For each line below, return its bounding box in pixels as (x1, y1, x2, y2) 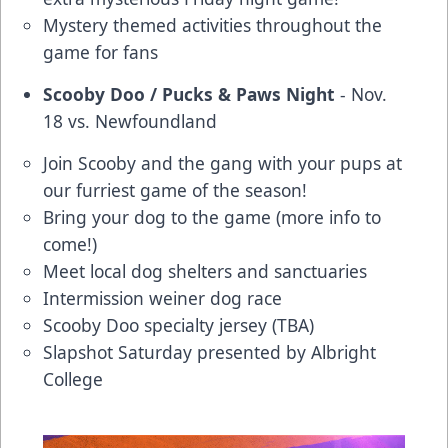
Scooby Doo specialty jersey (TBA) (43, 313, 314, 338)
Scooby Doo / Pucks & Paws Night (43, 82, 335, 107)
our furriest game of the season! (43, 178, 307, 203)
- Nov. (335, 82, 387, 107)
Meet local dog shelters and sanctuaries (43, 259, 367, 284)
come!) (43, 232, 97, 257)
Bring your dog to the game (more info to (43, 205, 381, 230)
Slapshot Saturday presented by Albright (43, 340, 376, 365)
